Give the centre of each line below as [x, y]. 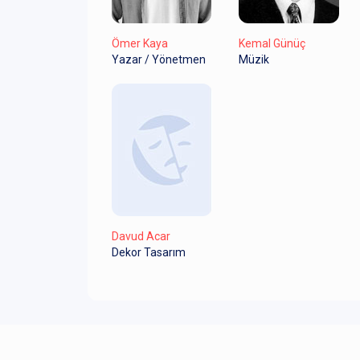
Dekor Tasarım [149, 253]
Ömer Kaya [140, 44]
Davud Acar [141, 237]
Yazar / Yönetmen [159, 60]
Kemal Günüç [272, 44]
